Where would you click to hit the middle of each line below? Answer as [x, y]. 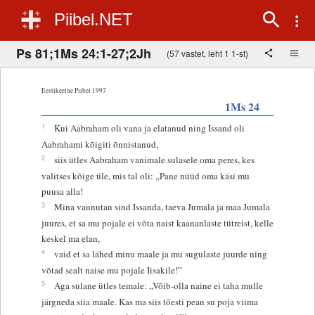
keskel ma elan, [70, 238]
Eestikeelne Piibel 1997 [73, 90]
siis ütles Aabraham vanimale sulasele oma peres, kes [154, 159]
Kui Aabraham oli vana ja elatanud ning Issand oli [149, 128]
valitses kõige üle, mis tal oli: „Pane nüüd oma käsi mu [145, 175]
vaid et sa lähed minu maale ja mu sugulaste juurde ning [160, 253]
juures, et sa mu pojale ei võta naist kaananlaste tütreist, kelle [157, 223]
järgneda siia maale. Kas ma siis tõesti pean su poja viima [149, 301]
